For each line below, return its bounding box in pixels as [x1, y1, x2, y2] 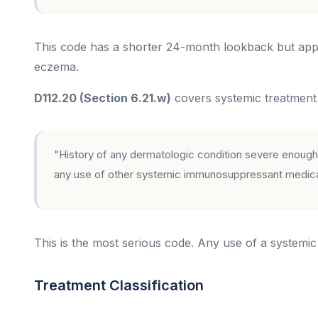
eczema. [34, 60, 79, 74]
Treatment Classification [34, 277, 204, 294]
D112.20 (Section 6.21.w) [34, 91, 171, 105]
